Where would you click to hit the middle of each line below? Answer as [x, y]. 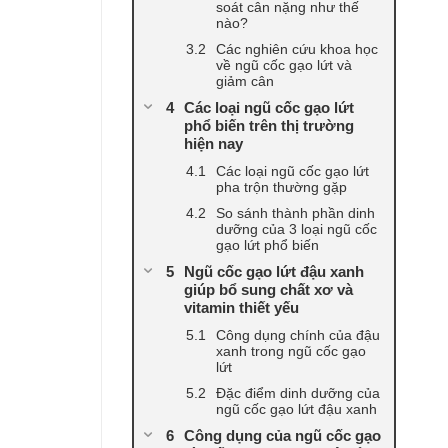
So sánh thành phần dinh [295, 213]
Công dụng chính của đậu [298, 335]
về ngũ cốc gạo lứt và [284, 65]
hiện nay [213, 144]
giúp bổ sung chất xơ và [268, 290]
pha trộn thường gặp [281, 187]
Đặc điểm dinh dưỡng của [298, 393]
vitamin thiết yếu [241, 308]
